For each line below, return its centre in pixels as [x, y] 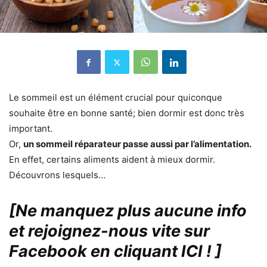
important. [31, 129]
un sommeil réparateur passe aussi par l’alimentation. [137, 144]
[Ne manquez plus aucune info [128, 211]
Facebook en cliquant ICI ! [110, 252]
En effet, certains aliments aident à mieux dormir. [112, 160]
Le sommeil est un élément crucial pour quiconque [116, 98]
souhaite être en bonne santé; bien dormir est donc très [127, 113]
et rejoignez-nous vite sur [109, 231]
